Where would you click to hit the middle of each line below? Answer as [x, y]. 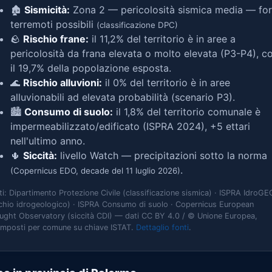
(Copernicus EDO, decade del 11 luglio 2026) [95, 171]
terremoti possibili [53, 24]
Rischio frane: [56, 39]
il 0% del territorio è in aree [166, 83]
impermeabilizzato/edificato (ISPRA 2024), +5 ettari [130, 126]
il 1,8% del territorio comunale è [187, 112]
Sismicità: [47, 10]
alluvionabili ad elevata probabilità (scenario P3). [123, 97]
